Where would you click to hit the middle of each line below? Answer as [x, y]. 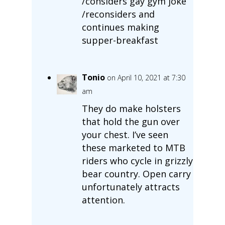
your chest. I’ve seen [125, 134]
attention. [103, 200]
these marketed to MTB [133, 147]
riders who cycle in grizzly [137, 160]
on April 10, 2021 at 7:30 [146, 77]
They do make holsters [131, 108]
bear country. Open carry [136, 174]
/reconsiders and [118, 14]
